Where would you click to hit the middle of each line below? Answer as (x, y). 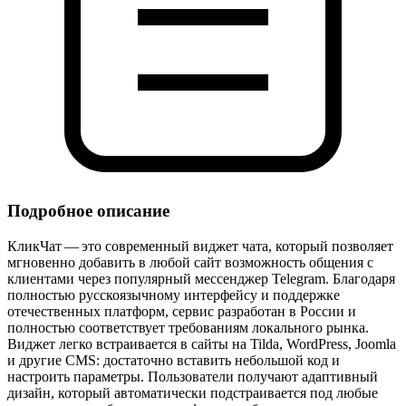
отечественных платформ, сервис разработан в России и (182, 312)
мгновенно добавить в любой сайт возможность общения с (190, 263)
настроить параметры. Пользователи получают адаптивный (193, 377)
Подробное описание (88, 211)
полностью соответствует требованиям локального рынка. (188, 328)
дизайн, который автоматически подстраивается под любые (193, 393)
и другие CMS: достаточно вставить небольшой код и (174, 361)
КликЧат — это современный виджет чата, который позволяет (200, 246)
